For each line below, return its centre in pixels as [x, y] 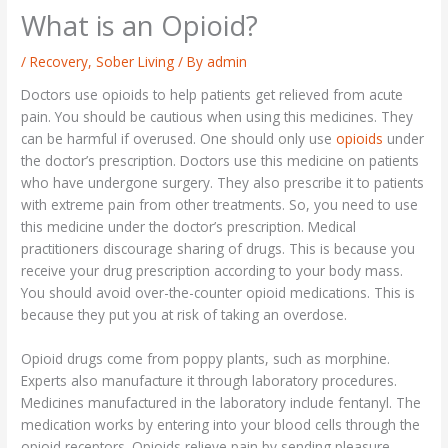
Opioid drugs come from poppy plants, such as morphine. [206, 359]
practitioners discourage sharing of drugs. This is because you [218, 249]
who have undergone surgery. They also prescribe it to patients [223, 183]
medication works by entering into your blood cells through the [221, 425]
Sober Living [135, 61]
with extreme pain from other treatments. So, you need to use [220, 205]
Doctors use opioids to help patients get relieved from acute [212, 95]
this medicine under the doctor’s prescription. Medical [189, 227]
